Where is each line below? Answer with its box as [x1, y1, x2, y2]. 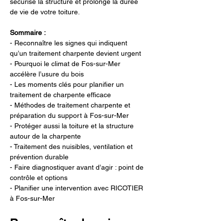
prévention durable [10, 153, 69, 161]
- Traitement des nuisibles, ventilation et [10, 143, 135, 150]
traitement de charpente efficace [10, 91, 111, 99]
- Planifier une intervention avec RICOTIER [10, 184, 145, 192]
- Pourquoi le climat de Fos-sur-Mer [10, 60, 122, 68]
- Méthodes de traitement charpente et [10, 101, 132, 109]
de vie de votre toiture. [10, 8, 80, 16]
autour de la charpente [10, 132, 81, 140]
